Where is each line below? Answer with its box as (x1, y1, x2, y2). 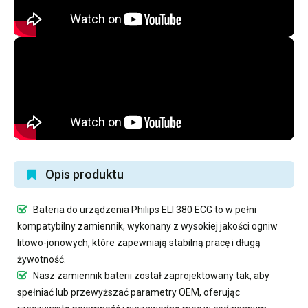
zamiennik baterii (57, 270, 132, 281)
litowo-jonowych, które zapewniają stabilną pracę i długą (17, 237, 261, 248)
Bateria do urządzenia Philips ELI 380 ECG (33, 204, 212, 215)
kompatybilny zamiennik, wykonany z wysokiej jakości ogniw (17, 221, 278, 232)
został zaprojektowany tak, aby (132, 270, 269, 281)
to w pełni (212, 204, 256, 215)
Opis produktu (45, 167, 124, 181)
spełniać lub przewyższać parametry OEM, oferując (17, 287, 240, 298)
